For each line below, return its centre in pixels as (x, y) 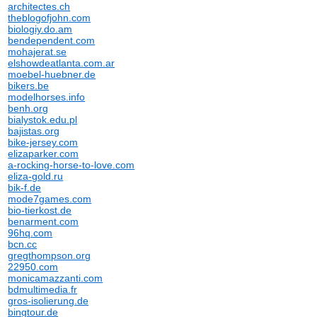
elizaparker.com (44, 154)
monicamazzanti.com (56, 278)
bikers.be (29, 86)
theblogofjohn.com (50, 18)
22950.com (33, 267)
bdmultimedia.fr (43, 289)
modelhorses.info (47, 97)
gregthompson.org (50, 255)
